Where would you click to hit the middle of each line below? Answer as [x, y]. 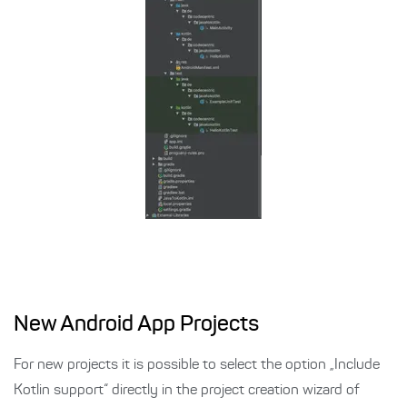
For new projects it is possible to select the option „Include [197, 365]
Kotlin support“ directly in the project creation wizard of [187, 390]
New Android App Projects [136, 325]
